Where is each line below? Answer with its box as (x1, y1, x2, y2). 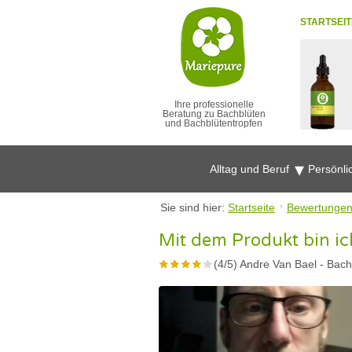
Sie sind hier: (160, 201, 228, 214)
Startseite (228, 201, 275, 214)
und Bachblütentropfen (165, 118, 262, 129)
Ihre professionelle (174, 99, 254, 110)
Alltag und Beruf (210, 163, 292, 175)
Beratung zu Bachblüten (162, 108, 266, 119)
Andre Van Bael (240, 258, 317, 270)
